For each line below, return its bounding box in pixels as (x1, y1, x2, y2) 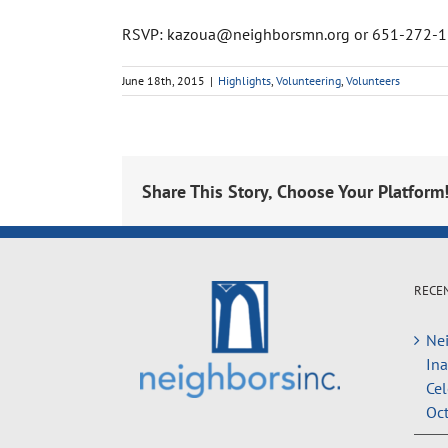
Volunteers (346, 73, 400, 89)
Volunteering (276, 73, 341, 89)
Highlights (218, 73, 271, 89)
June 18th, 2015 (122, 73, 205, 89)
